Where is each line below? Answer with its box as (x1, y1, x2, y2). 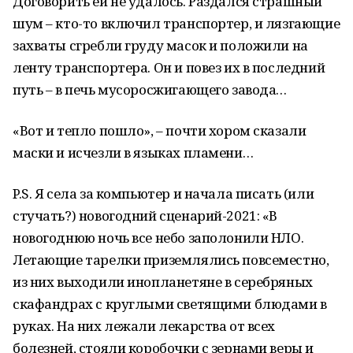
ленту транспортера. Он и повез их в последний (13, 58, 325, 76)
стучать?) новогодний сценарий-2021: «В (13, 206, 278, 225)
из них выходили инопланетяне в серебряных (13, 273, 313, 291)
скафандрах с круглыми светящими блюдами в (13, 295, 327, 313)
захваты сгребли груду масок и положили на (13, 36, 308, 54)
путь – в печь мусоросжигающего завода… (13, 80, 288, 98)
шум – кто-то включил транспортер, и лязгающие (13, 14, 340, 32)
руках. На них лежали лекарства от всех (13, 317, 276, 335)
